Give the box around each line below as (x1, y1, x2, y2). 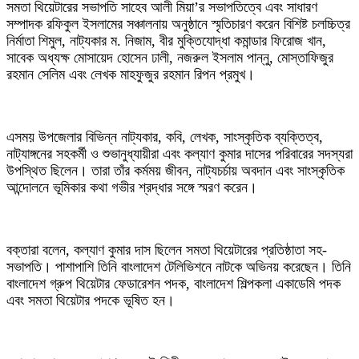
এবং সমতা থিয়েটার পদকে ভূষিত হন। (6, 292, 175, 309)
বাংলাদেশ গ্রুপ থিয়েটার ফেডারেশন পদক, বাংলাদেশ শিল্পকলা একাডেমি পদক (6, 276, 341, 292)
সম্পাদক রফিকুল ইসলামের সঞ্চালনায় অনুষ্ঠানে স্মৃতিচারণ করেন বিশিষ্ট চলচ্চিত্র (6, 16, 350, 32)
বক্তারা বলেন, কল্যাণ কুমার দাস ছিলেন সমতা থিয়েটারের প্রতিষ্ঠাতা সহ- (6, 242, 327, 258)
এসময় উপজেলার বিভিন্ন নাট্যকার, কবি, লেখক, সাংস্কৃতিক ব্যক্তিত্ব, (6, 129, 323, 145)
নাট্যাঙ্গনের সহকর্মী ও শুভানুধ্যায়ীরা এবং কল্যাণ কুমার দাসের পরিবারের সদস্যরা (6, 146, 353, 162)
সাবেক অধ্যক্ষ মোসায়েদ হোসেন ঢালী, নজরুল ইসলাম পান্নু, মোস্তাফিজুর (6, 50, 333, 66)
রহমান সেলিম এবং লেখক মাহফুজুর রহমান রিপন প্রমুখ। (6, 67, 255, 83)
